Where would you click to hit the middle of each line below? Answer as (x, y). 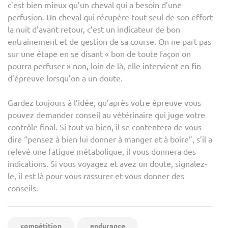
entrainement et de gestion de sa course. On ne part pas (109, 41)
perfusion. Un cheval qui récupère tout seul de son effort (110, 17)
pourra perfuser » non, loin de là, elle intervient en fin (104, 65)
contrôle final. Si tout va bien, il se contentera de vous (105, 126)
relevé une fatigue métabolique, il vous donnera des (102, 151)
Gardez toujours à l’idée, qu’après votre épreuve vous (104, 102)
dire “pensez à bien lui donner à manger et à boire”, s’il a (110, 139)
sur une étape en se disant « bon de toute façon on (99, 53)
